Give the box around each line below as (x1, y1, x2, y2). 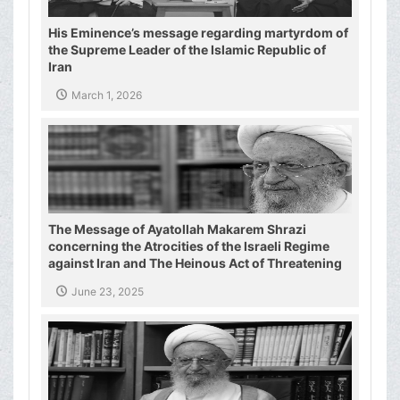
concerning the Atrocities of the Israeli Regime (48, 238, 329, 254)
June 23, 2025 (71, 285, 144, 299)
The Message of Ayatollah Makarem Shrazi (48, 221, 306, 237)
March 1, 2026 (71, 88, 142, 103)
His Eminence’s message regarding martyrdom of (48, 25, 348, 41)
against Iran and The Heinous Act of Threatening (48, 255, 342, 271)
